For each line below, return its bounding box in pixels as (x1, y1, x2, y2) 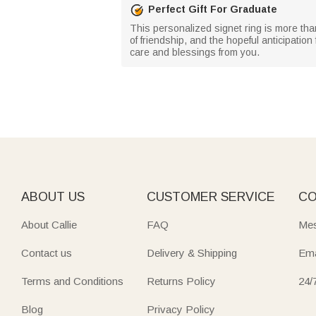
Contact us (21, 246, 72, 259)
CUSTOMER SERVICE (146, 189, 275, 204)
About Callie (21, 218, 77, 231)
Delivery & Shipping (146, 246, 237, 259)
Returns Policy (146, 274, 216, 287)
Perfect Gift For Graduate (148, 4, 277, 15)
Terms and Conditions (21, 274, 123, 287)
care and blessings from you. (130, 46, 260, 58)
